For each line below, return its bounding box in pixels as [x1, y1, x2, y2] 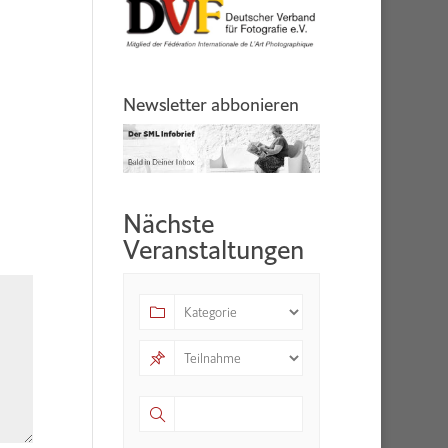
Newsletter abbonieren [123, 92, 300, 117]
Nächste [123, 207, 215, 242]
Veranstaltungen [123, 233, 305, 268]
